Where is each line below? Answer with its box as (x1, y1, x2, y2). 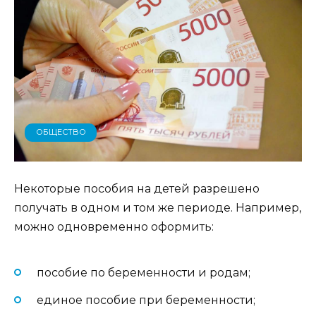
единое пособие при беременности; (37, 293, 255, 307)
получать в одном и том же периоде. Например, (14, 200, 301, 214)
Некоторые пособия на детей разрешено (14, 181, 260, 195)
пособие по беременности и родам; (37, 266, 250, 280)
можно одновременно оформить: (14, 219, 214, 233)
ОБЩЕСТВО (35, 127, 86, 138)
